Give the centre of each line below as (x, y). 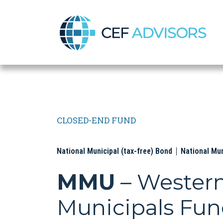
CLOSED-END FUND (96, 120)
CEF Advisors (84, 39)
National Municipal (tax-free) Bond (114, 151)
